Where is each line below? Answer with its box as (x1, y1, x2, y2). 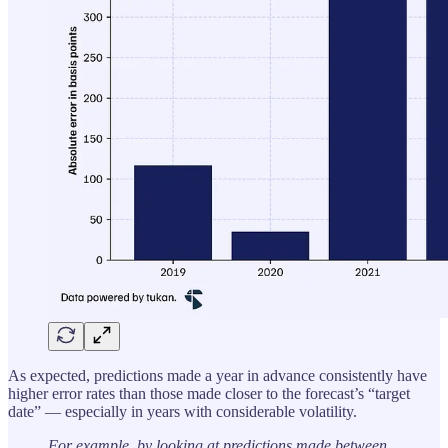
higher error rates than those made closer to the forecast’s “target (8, 385, 410, 403)
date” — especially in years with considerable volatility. (8, 403, 357, 421)
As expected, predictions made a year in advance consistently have (8, 367, 427, 385)
